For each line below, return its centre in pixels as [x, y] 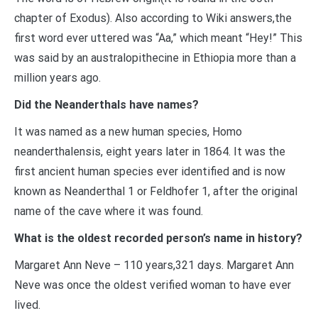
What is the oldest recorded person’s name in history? [158, 238]
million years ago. [57, 78]
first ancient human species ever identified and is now [150, 172]
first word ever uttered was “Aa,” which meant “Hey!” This [158, 38]
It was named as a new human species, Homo [128, 132]
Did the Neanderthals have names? [106, 105]
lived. [27, 305]
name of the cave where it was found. [109, 212]
